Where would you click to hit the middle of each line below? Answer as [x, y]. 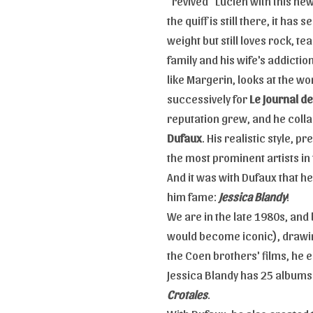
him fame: [193, 196]
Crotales [187, 294]
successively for [208, 98]
